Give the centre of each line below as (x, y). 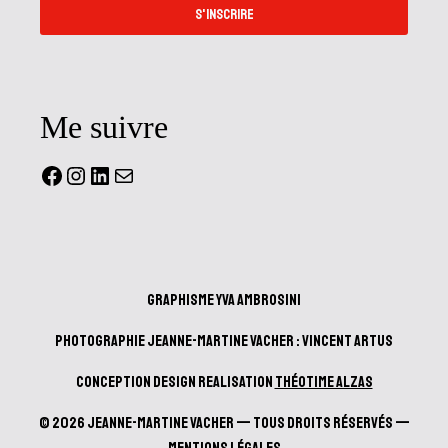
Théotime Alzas (323, 382)
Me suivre (104, 127)
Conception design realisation (175, 382)
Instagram (116, 174)
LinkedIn (131, 174)
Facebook (91, 174)
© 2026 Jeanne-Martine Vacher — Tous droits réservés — (224, 423)
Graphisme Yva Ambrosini (224, 300)
